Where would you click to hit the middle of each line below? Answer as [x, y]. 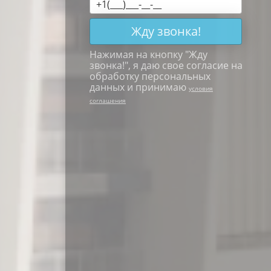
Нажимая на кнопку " [139, 54]
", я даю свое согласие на [184, 65]
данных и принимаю [139, 87]
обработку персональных [150, 76]
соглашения [108, 100]
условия [201, 88]
